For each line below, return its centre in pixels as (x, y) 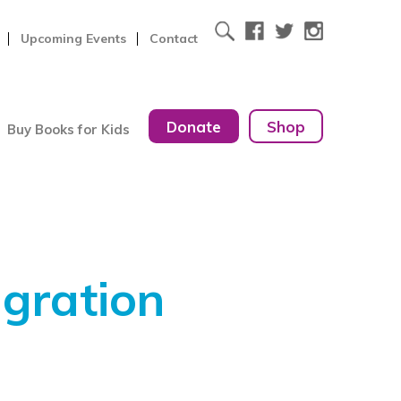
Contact (174, 38)
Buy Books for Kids (68, 130)
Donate (194, 126)
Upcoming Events (73, 38)
